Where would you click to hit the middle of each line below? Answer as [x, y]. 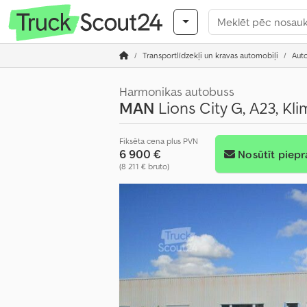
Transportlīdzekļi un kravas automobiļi [210, 55]
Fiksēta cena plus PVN [159, 141]
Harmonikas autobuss [177, 91]
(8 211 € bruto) [144, 166]
